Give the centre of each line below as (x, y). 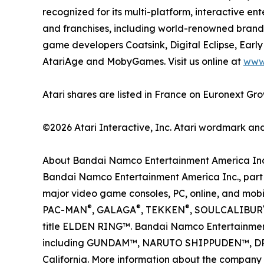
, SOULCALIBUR (226, 209)
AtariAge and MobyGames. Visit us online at (143, 61)
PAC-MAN (65, 209)
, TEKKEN (163, 209)
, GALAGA (114, 209)
